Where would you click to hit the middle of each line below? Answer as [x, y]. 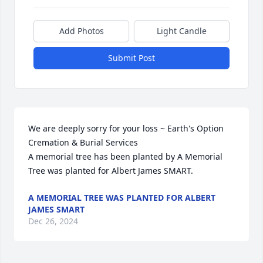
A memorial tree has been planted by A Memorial [125, 156]
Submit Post [131, 58]
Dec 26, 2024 [53, 221]
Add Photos [81, 31]
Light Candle [182, 31]
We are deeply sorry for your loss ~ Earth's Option [126, 128]
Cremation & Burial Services [83, 142]
